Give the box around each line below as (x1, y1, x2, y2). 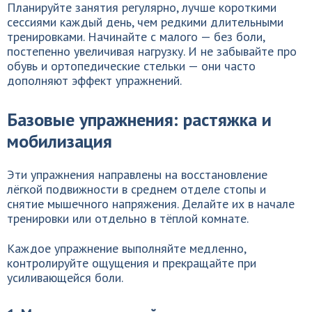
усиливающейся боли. (7, 270, 123, 286)
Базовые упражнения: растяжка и (7, 108, 272, 131)
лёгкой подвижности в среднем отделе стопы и (7, 181, 266, 197)
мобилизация (7, 130, 112, 153)
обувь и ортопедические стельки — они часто (7, 58, 256, 74)
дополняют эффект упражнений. (7, 72, 182, 88)
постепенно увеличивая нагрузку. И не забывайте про (7, 43, 297, 59)
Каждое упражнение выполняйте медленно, (7, 240, 246, 256)
